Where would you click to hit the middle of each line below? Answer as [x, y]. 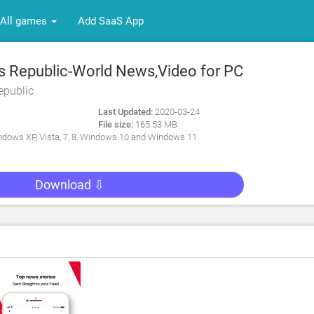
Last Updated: [125, 112]
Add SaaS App [111, 21]
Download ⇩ [69, 185]
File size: [115, 124]
